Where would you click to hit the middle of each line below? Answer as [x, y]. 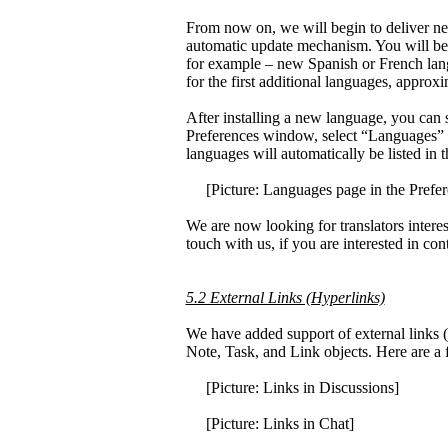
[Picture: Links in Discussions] [292, 387]
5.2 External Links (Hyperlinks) [285, 297]
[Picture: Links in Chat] [269, 423]
